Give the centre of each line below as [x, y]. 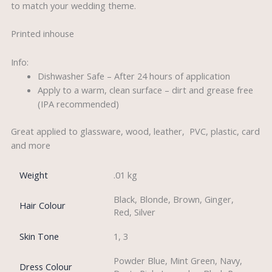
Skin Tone [39, 236]
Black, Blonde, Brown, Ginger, [174, 199]
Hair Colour [43, 206]
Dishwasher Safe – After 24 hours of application [134, 76]
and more [30, 145]
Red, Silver [135, 212]
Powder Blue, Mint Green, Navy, [178, 261]
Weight [34, 175]
